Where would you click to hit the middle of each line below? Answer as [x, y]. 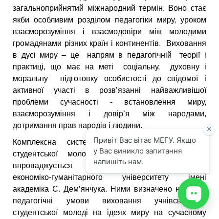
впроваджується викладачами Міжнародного [109, 166]
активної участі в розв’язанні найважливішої [109, 90]
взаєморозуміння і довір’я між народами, [109, 114]
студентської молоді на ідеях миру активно [109, 154]
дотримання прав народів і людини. [78, 126]
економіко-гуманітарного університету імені [109, 177]
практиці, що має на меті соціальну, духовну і [109, 67]
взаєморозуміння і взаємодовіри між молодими [109, 32]
